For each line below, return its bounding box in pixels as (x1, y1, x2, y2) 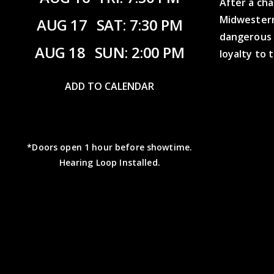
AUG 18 (35, 42, 89, 62)
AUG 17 (37, 14, 91, 35)
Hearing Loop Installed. (59, 156, 160, 168)
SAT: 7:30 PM (96, 14, 183, 35)
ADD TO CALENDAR (65, 79, 155, 93)
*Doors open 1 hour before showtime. (27, 141, 193, 153)
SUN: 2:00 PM (94, 42, 185, 62)
